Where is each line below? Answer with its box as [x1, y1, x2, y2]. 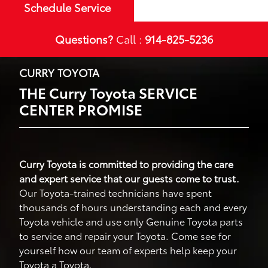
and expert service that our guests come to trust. [19, 170, 239, 185]
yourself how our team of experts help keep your [19, 242, 237, 257]
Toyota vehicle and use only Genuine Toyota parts [19, 214, 243, 228]
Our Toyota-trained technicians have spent [19, 185, 212, 199]
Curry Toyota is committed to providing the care [19, 156, 233, 170]
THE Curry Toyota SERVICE [19, 81, 197, 102]
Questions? [55, 31, 113, 47]
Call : [113, 31, 145, 47]
